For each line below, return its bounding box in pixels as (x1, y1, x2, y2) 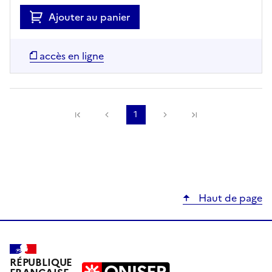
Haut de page (196, 191, 262, 206)
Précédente (117, 108, 164, 121)
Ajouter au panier (49, 10, 130, 25)
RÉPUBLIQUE (10, 254, 73, 270)
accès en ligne (39, 49, 104, 64)
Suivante (175, 108, 210, 121)
